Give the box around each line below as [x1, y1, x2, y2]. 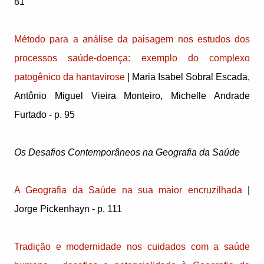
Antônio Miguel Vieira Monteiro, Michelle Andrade [14, 91, 250, 101]
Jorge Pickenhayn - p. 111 [14, 204, 122, 214]
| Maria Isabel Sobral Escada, [125, 72, 250, 82]
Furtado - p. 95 [14, 110, 75, 120]
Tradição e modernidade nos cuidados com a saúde [14, 242, 250, 252]
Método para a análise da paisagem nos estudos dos [14, 34, 250, 45]
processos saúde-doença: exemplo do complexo [14, 53, 250, 64]
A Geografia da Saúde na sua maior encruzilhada [14, 185, 242, 196]
